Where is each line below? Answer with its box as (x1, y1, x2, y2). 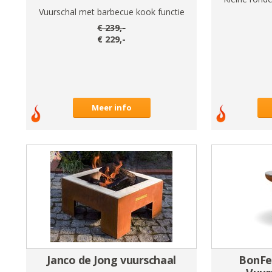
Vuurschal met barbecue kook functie (38, 5, 185, 18)
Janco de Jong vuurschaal (47, 253, 176, 268)
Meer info (91, 101, 132, 113)
